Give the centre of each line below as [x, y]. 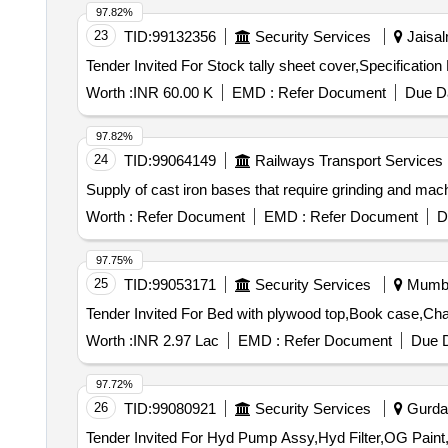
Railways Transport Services [348, 160]
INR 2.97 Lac [175, 340]
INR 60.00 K [172, 92]
